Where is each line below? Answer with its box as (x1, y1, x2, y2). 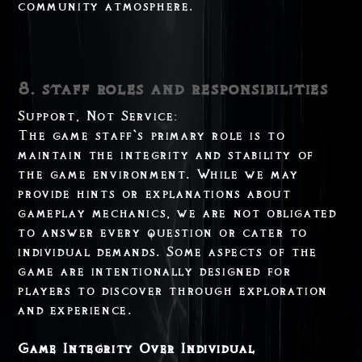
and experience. (18, 301, 133, 318)
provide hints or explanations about (18, 185, 292, 202)
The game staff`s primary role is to (18, 127, 286, 144)
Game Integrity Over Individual (18, 340, 255, 357)
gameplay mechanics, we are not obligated (18, 204, 337, 221)
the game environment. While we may (18, 166, 299, 183)
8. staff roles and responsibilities (18, 78, 329, 99)
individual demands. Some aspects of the (18, 243, 318, 260)
